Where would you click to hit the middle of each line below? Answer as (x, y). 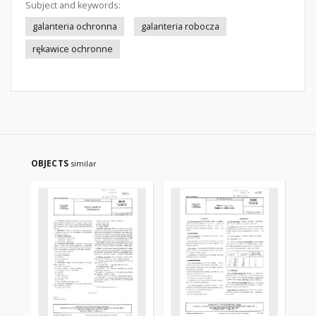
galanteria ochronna (75, 26)
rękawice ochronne (73, 49)
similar (83, 163)
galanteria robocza (180, 26)
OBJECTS (51, 163)
